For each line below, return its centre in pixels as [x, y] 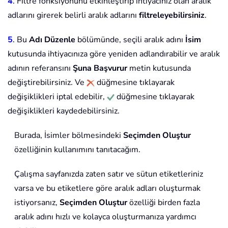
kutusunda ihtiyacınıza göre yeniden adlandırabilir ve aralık [114, 54]
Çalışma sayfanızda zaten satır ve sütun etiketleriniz [109, 174]
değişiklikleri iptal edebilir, [57, 97]
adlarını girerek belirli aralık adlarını [73, 16]
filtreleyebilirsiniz [172, 16]
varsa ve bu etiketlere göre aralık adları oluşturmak [107, 189]
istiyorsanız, [37, 203]
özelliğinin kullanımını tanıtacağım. [77, 150]
